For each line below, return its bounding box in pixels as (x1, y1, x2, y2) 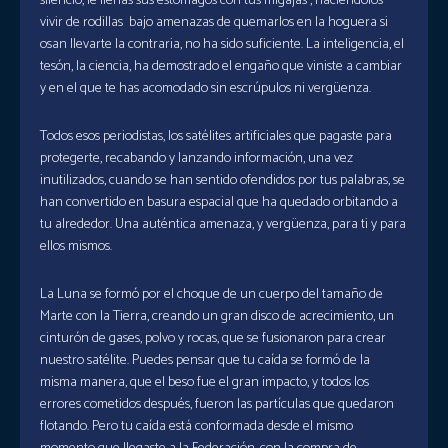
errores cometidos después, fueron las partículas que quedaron (40, 393, 394, 416)
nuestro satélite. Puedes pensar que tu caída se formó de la (40, 349, 370, 372)
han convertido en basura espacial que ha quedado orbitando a (40, 191, 398, 214)
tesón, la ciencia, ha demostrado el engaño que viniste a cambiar (40, 55, 402, 78)
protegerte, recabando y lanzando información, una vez (40, 147, 353, 170)
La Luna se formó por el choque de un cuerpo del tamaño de (40, 283, 383, 306)
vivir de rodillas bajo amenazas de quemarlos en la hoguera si (40, 11, 388, 34)
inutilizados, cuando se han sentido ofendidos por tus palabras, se (40, 169, 405, 192)
